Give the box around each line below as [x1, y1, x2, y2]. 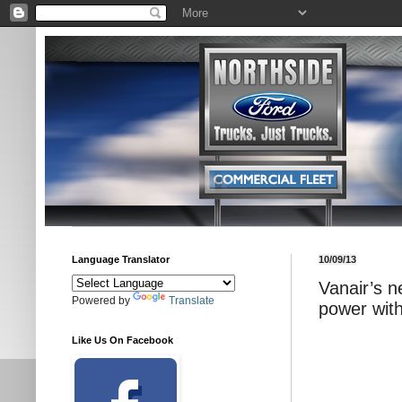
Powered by [72, 294, 133, 307]
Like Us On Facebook [72, 335, 173, 345]
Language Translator [72, 254, 170, 265]
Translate [169, 294, 214, 307]
